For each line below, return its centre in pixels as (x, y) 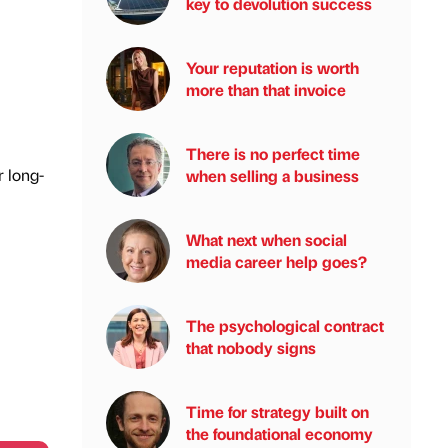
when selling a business (272, 175)
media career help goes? (276, 261)
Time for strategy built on (277, 411)
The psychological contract (285, 325)
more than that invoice (266, 89)
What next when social (266, 239)
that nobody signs (251, 347)
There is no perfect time (273, 153)
